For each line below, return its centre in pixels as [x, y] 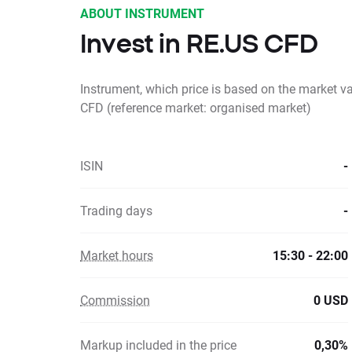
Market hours [117, 255]
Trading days [116, 210]
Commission [115, 300]
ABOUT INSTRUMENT [142, 13]
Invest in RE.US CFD [199, 43]
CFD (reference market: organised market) [196, 107]
